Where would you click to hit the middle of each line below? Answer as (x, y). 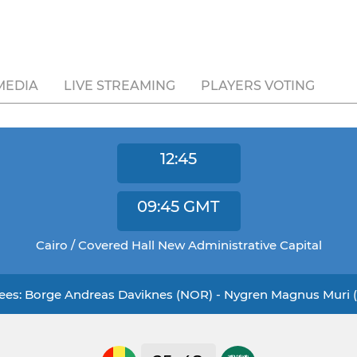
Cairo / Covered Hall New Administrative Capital (178, 245)
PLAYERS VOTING (258, 86)
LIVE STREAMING (120, 86)
